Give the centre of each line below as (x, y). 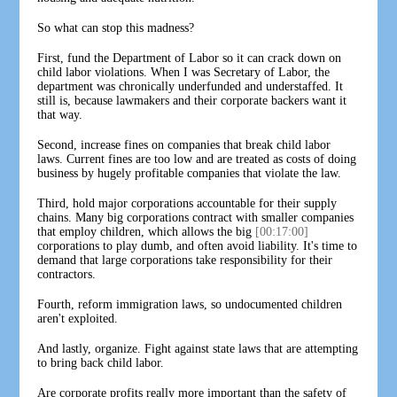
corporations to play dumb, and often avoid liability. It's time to (198, 245)
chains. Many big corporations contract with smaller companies (196, 217)
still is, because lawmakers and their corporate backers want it (192, 100)
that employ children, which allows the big (147, 231)
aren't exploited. (78, 318)
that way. (60, 114)
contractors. (67, 274)
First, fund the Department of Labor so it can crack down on (190, 58)
